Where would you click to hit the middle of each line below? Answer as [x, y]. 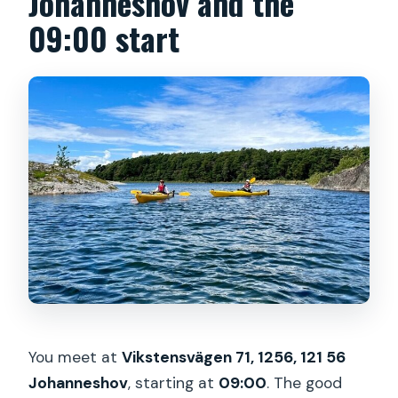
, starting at [174, 383]
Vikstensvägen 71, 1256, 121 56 [234, 358]
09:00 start [104, 37]
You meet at [76, 358]
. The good [305, 383]
